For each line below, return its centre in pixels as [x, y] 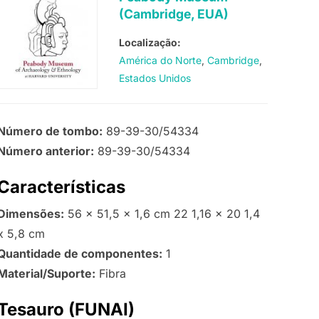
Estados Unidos [155, 78]
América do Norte [160, 61]
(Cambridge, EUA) [173, 14]
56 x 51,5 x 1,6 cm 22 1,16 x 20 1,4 [162, 214]
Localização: [150, 43]
